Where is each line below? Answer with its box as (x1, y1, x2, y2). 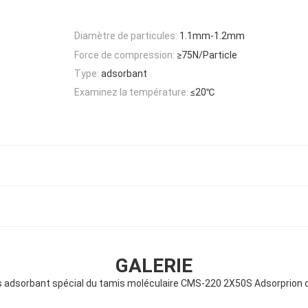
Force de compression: (74, 49, 175, 60)
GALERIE (115, 254, 192, 278)
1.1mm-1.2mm (179, 30, 245, 42)
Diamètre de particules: (74, 30, 177, 42)
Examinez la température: (74, 87, 188, 98)
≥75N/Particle (177, 49, 237, 60)
